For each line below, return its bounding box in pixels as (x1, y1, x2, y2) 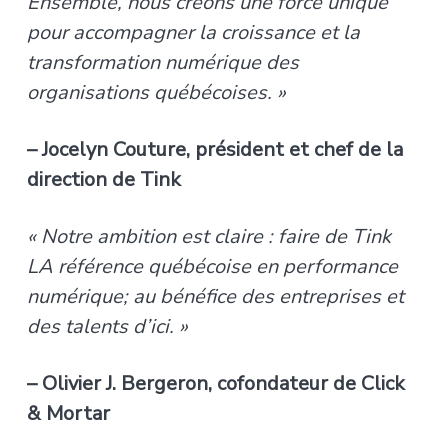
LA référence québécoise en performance (26, 253, 398, 280)
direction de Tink (26, 166, 181, 193)
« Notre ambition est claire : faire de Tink (26, 223, 391, 250)
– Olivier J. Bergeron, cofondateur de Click (26, 370, 405, 397)
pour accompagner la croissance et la (26, 19, 360, 46)
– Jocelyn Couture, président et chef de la (26, 136, 403, 163)
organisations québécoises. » (26, 79, 286, 106)
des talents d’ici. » (26, 313, 188, 340)
